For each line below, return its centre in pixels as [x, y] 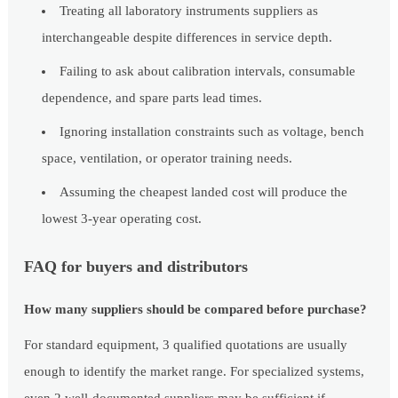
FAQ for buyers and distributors [136, 267]
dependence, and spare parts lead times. [152, 98]
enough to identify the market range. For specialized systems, [195, 372]
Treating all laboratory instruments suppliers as [189, 11]
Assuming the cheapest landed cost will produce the [204, 192]
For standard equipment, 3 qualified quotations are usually [186, 345]
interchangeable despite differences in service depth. [187, 38]
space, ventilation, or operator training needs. [167, 159]
